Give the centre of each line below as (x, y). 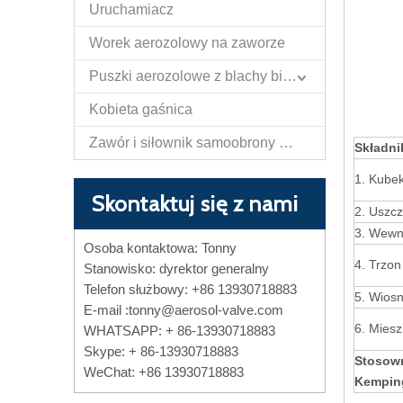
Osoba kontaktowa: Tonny (160, 248)
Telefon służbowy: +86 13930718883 (190, 289)
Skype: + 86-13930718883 (161, 351)
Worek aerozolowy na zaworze (187, 43)
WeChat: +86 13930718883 (164, 372)
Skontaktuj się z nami (195, 204)
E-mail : (106, 310)
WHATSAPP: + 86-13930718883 (179, 331)
